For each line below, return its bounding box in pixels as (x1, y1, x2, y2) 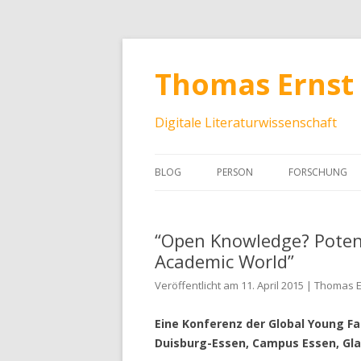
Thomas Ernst (155, 64, 354, 104)
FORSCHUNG (288, 165, 347, 179)
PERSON (217, 165, 253, 179)
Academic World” (155, 249, 294, 273)
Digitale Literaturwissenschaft (155, 114, 337, 131)
